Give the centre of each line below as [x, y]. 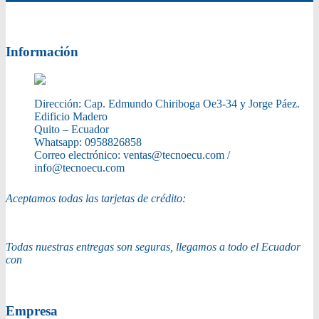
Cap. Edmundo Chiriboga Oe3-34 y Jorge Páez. [192, 103]
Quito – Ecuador [72, 129]
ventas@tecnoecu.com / [177, 155]
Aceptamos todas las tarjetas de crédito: [96, 198]
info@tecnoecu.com [79, 167]
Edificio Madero [71, 116]
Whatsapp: [59, 142]
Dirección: [59, 103]
